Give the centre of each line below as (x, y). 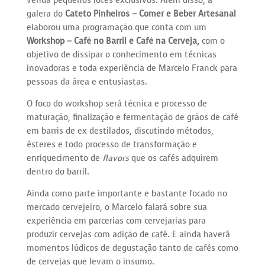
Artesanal (217, 14)
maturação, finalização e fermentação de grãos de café (132, 118)
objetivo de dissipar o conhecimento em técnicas (121, 55)
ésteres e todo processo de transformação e (112, 145)
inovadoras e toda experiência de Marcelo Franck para (132, 69)
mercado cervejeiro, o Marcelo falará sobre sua (117, 208)
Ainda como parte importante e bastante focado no (127, 194)
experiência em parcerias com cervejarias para (116, 221)
